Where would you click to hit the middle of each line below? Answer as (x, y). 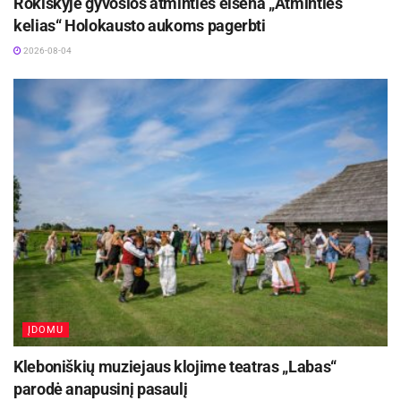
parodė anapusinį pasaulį (101, 388)
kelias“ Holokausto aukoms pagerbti (140, 25)
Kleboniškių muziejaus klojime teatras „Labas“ (175, 366)
